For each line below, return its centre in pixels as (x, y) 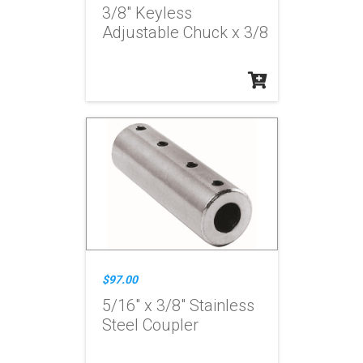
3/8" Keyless (147, 13)
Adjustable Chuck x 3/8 (185, 32)
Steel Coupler (150, 325)
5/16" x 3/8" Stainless (178, 305)
